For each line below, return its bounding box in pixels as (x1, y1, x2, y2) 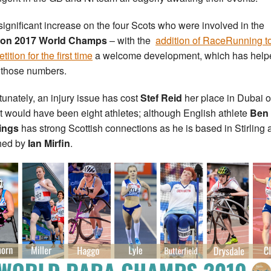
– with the (107, 33, 155, 48)
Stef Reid (140, 91, 182, 105)
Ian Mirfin (25, 136, 70, 151)
